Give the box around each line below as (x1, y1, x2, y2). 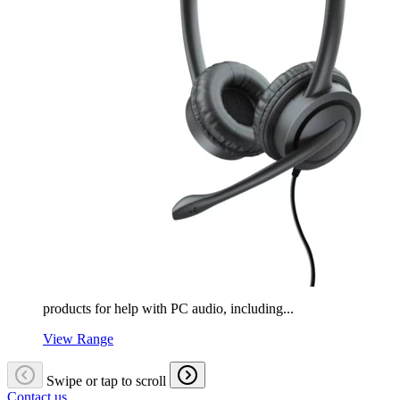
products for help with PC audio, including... (43, 300, 294, 316)
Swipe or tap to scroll (46, 372, 166, 388)
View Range (43, 330, 113, 346)
